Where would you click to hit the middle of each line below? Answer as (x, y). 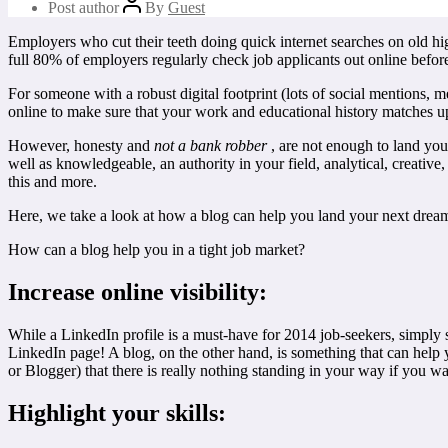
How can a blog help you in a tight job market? (156, 249)
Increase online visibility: (137, 291)
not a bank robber (210, 145)
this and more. (52, 181)
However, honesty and (81, 145)
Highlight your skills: (117, 412)
